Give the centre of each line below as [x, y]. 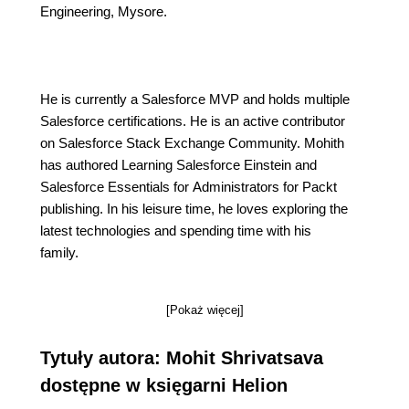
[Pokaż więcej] [204, 310]
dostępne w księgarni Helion [164, 385]
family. [59, 252]
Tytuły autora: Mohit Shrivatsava [182, 358]
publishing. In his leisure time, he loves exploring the [194, 209]
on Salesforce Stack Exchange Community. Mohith [192, 143]
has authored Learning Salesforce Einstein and [178, 165]
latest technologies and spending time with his [176, 231]
